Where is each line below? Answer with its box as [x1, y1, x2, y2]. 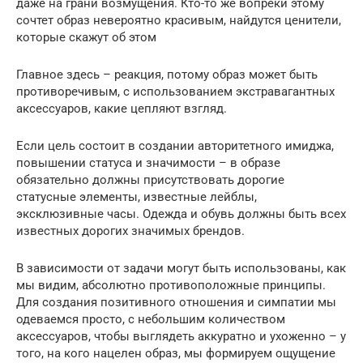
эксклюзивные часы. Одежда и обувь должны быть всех [16, 207, 346, 222]
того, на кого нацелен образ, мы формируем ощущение [16, 346, 335, 361]
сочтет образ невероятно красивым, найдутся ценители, [16, 13, 341, 28]
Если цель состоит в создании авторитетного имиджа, [16, 139, 334, 154]
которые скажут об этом [16, 30, 156, 45]
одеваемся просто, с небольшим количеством [16, 312, 285, 327]
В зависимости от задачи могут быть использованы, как [16, 261, 346, 276]
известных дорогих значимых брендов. [16, 224, 245, 239]
